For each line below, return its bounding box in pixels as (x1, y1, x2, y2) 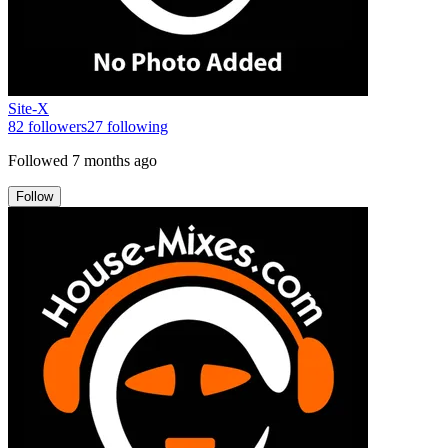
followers (24, 117, 87, 135)
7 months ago (72, 151, 157, 169)
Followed (8, 151, 68, 169)
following (103, 117, 168, 135)
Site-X (8, 99, 49, 117)
